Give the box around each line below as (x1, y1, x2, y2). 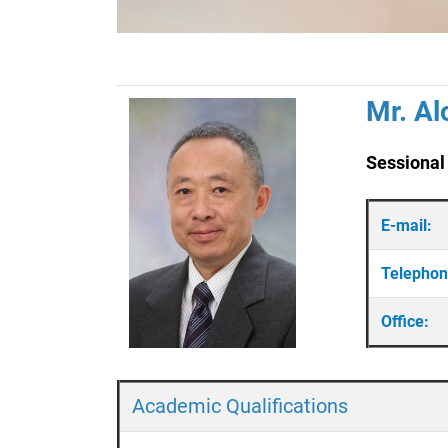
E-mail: (381, 215, 436, 235)
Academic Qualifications (132, 393, 348, 418)
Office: (381, 311, 429, 331)
